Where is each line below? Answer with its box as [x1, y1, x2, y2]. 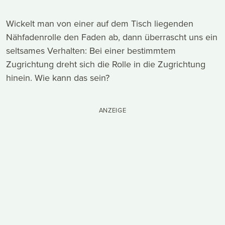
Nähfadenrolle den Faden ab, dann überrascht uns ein [6, 30, 217, 44]
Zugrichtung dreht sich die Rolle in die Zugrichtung [6, 57, 205, 71]
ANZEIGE [98, 105, 127, 115]
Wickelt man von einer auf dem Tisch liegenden [6, 17, 193, 30]
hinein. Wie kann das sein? [6, 71, 109, 84]
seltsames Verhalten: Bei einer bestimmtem [6, 44, 176, 57]
